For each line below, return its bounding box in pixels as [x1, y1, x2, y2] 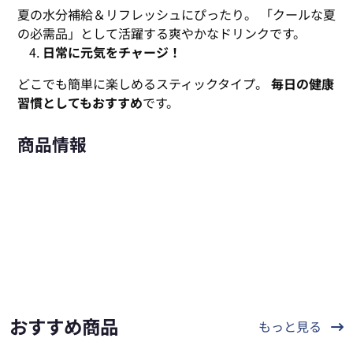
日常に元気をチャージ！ [43, 43, 181, 61]
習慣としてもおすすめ [17, 93, 143, 112]
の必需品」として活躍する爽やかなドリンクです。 [17, 24, 306, 43]
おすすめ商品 [9, 313, 118, 340]
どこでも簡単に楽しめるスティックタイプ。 [17, 74, 271, 93]
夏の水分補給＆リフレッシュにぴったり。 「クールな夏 [17, 5, 336, 24]
